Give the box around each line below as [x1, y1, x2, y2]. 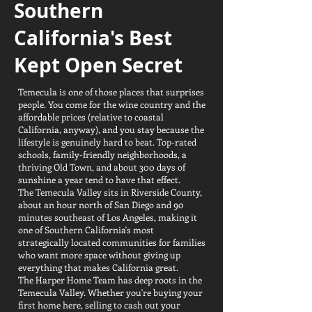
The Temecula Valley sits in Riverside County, [18, 186, 202, 198]
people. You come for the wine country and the [18, 98, 205, 110]
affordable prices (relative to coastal [18, 111, 164, 123]
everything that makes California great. [18, 261, 178, 273]
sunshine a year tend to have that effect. [18, 173, 180, 185]
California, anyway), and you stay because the [18, 123, 204, 135]
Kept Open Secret [14, 52, 182, 79]
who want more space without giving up [18, 249, 180, 260]
